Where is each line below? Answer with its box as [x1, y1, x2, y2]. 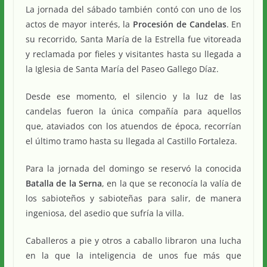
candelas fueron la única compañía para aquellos [25, 105, 242, 117]
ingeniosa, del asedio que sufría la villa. [25, 207, 184, 219]
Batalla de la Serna [25, 177, 102, 189]
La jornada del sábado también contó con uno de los [25, 3, 242, 15]
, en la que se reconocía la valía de [101, 177, 242, 189]
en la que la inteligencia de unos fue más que [25, 249, 242, 261]
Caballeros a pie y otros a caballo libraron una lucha [25, 234, 242, 246]
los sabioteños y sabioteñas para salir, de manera [25, 192, 242, 204]
